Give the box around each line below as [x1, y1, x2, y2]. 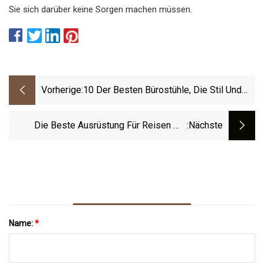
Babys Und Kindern [109, 136, 187, 147]
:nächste [187, 120, 223, 131]
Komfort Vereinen [83, 100, 156, 112]
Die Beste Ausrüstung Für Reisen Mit [34, 120, 187, 131]
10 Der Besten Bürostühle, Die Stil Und [83, 84, 242, 96]
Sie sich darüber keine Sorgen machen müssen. [9, 4, 192, 15]
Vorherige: [41, 84, 83, 96]
